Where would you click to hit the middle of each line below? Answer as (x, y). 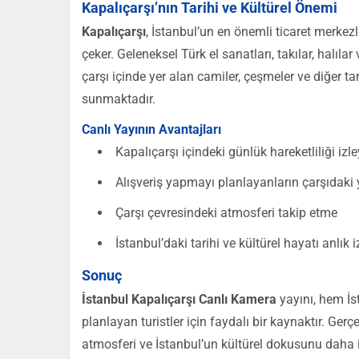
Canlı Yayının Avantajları (151, 129)
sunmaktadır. (119, 99)
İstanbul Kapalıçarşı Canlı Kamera (179, 299)
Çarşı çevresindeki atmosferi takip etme (226, 213)
